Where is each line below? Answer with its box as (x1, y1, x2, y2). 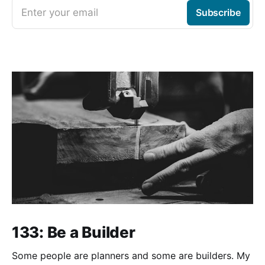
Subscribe (195, 6, 241, 18)
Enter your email (21, 6, 98, 18)
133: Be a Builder (12, 223, 135, 242)
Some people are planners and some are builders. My (12, 250, 237, 262)
